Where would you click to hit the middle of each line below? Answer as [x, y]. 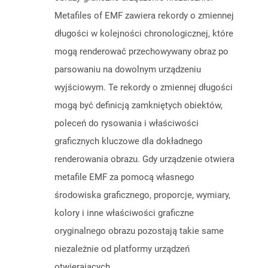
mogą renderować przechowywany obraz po [141, 52]
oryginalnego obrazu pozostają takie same [139, 231]
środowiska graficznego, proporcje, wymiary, [142, 195]
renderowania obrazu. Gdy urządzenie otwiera [144, 159]
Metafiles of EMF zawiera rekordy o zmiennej [144, 16]
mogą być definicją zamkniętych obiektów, [138, 106]
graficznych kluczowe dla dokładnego [129, 141]
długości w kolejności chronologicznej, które [144, 34]
